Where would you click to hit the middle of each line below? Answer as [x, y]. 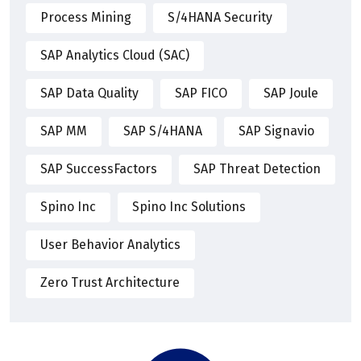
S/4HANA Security [220, 18]
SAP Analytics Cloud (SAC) [115, 56]
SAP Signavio [276, 131]
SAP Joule [291, 93]
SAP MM [64, 131]
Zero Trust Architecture [110, 283]
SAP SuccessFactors [99, 169]
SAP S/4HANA [163, 131]
